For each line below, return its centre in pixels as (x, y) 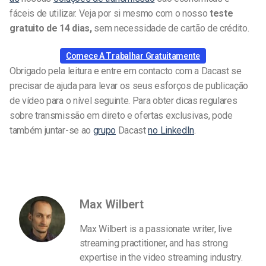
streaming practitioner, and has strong (153, 243)
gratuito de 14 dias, (51, 28)
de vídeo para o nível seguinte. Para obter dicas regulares (123, 100)
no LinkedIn (171, 130)
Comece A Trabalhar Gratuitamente (133, 56)
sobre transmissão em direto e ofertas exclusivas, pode (121, 115)
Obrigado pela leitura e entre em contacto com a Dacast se (126, 71)
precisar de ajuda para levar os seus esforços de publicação (129, 85)
